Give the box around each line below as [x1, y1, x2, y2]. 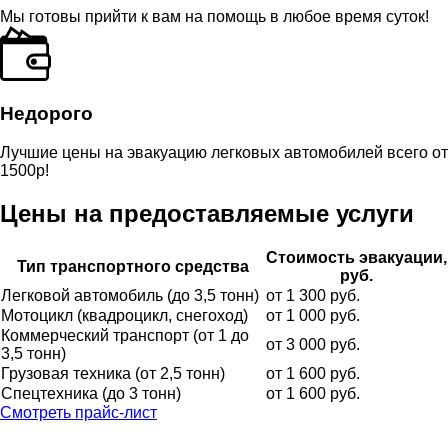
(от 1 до [193, 326, 249, 344]
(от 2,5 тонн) [135, 364, 225, 382]
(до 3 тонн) [102, 384, 181, 402]
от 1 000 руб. [266, 306, 360, 324]
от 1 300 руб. [266, 286, 360, 304]
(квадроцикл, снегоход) [77, 306, 248, 324]
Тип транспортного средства [16, 257, 249, 275]
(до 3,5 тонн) [167, 286, 259, 304]
